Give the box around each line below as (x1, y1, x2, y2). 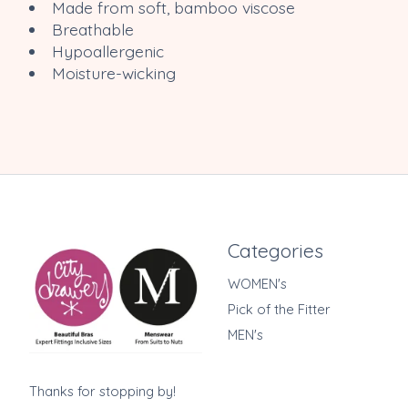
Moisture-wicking (51, 62, 176, 83)
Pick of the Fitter (227, 300, 331, 318)
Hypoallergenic (51, 40, 168, 61)
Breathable (51, 18, 134, 39)
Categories (227, 239, 323, 263)
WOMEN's (227, 274, 287, 292)
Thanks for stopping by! (29, 382, 176, 400)
